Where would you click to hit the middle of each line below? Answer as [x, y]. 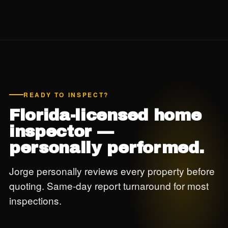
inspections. [35, 200]
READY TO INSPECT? [66, 95]
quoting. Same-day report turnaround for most [109, 186]
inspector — [61, 132]
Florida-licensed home [105, 115]
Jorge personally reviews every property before [112, 171]
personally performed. [107, 148]
